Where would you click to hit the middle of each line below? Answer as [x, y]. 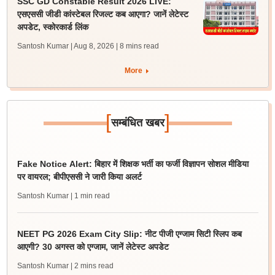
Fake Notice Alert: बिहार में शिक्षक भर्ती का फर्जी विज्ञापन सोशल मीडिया [133, 164]
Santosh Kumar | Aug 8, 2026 [65, 46]
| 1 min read [90, 196]
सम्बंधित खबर [137, 123]
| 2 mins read [92, 266]
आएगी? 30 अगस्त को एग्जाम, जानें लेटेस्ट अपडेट [93, 247]
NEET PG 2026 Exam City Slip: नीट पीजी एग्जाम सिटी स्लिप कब [129, 234]
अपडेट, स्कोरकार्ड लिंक [52, 27]
